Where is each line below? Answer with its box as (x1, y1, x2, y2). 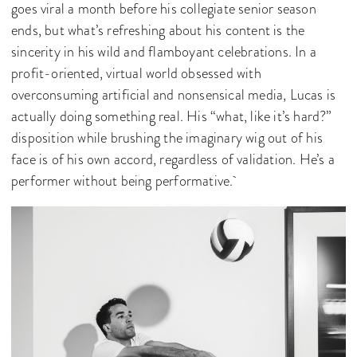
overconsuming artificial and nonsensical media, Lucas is (11, 84, 336, 106)
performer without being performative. (11, 171, 237, 192)
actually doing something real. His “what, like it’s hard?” (11, 106, 332, 127)
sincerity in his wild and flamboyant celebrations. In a (11, 41, 317, 63)
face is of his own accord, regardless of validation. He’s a (11, 149, 335, 171)
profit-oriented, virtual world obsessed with (11, 63, 261, 84)
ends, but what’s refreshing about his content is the (11, 20, 305, 41)
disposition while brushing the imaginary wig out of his (11, 127, 324, 149)
